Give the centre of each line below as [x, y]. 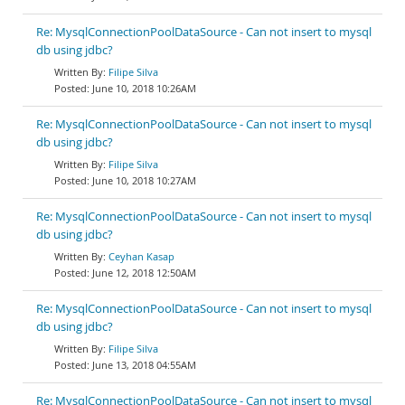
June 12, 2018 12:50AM [144, 273]
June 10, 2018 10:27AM [144, 180]
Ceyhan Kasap [141, 256]
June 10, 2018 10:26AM [144, 88]
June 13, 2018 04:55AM [144, 365]
